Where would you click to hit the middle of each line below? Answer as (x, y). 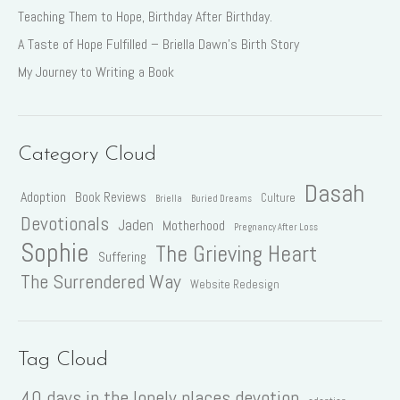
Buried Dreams (221, 199)
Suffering (122, 257)
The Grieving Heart (236, 254)
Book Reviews (111, 198)
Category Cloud (87, 155)
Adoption (43, 197)
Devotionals (65, 224)
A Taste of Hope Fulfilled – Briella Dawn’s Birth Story (158, 45)
